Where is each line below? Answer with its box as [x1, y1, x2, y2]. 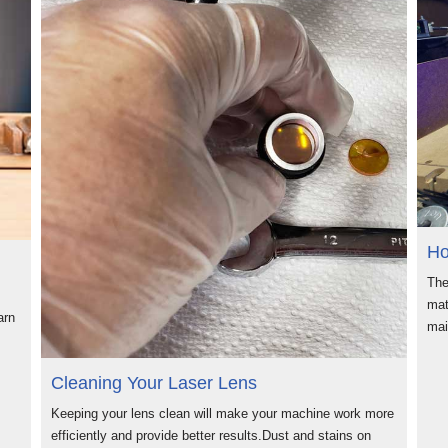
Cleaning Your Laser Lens [50, 373, 257, 393]
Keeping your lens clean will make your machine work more [50, 406, 394, 421]
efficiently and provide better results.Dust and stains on [50, 428, 371, 443]
